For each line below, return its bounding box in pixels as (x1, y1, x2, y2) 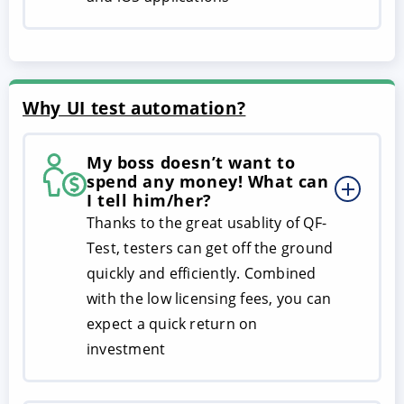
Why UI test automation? (23, 96, 246, 121)
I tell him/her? (87, 189, 212, 212)
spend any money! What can (87, 170, 329, 193)
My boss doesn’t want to (87, 151, 296, 174)
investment (87, 339, 166, 360)
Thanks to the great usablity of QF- (87, 213, 327, 234)
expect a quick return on (87, 314, 258, 335)
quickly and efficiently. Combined (87, 263, 317, 284)
